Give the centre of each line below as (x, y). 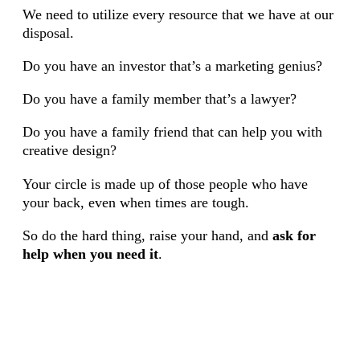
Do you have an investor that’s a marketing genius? (172, 65)
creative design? (69, 151)
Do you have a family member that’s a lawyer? (159, 99)
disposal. (48, 33)
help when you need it (90, 254)
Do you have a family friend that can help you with (172, 132)
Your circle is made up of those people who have (165, 184)
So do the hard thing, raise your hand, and (147, 235)
